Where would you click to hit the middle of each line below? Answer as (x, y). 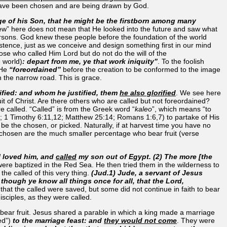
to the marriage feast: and (58, 220)
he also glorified (148, 92)
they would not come (140, 220)
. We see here (198, 92)
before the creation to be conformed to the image (141, 69)
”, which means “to (182, 109)
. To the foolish (181, 61)
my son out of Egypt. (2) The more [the (144, 156)
